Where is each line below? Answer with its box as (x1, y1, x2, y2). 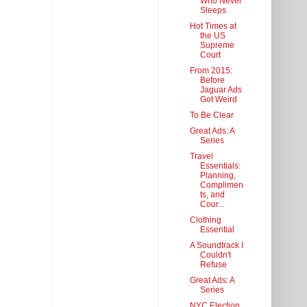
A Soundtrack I (189, 241, 243, 251)
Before (199, 75, 225, 86)
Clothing (189, 215, 221, 225)
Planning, (199, 171, 236, 181)
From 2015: (189, 66, 232, 76)
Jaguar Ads (199, 85, 242, 95)
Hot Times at (189, 21, 236, 32)
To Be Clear (189, 110, 234, 121)
